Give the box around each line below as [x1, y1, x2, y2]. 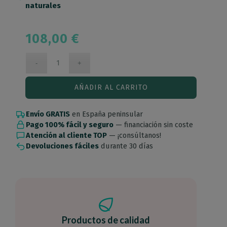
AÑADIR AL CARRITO [74, 83, 148, 92]
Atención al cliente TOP [26, 131, 107, 140]
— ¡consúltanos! [107, 131, 162, 140]
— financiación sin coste [113, 120, 194, 130]
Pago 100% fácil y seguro [26, 120, 114, 130]
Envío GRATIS [26, 109, 70, 119]
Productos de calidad [62, 214, 150, 225]
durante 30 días [99, 141, 154, 151]
